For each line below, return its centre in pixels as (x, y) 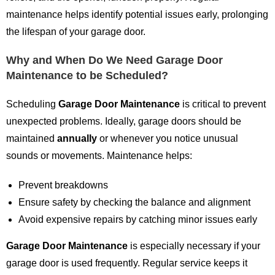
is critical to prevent (223, 104)
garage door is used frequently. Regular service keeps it (127, 263)
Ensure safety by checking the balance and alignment (134, 202)
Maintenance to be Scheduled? (87, 76)
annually (77, 138)
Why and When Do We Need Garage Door (114, 60)
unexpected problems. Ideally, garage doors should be (124, 121)
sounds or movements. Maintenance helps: (99, 156)
